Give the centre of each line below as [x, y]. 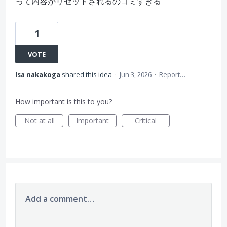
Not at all [39, 120]
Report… [172, 74]
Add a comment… [60, 199]
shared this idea [88, 74]
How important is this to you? [64, 102]
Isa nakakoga [38, 74]
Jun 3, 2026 [136, 74]
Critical [146, 120]
